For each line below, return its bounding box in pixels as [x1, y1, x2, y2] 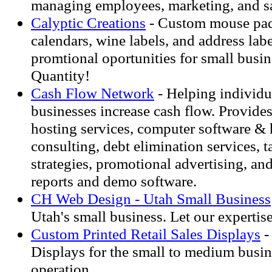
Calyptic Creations [31, 14, 146, 31]
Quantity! [31, 67, 90, 84]
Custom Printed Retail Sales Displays [31, 225, 260, 242]
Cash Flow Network [31, 84, 154, 101]
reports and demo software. [31, 172, 197, 189]
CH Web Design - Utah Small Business [31, 190, 271, 207]
